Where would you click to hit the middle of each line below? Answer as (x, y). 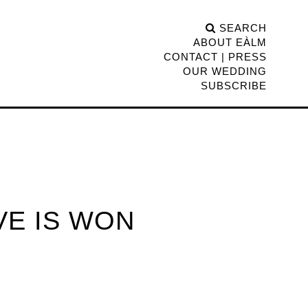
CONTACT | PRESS (215, 56)
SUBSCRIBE (233, 85)
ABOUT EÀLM (230, 42)
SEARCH (241, 27)
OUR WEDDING (224, 71)
